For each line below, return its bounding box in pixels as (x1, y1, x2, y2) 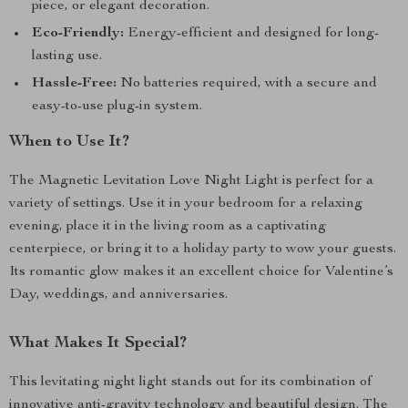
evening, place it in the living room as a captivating (9, 219, 326, 234)
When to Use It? (9, 134, 129, 150)
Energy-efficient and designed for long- (124, 26, 379, 41)
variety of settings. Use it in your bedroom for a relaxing (9, 197, 362, 211)
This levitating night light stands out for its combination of (9, 375, 372, 390)
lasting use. (32, 49, 102, 64)
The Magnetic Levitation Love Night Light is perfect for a (9, 174, 373, 189)
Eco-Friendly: (32, 26, 124, 41)
